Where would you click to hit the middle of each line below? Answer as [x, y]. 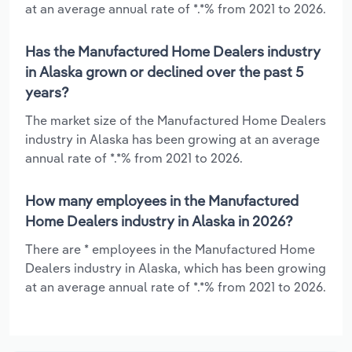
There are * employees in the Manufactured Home [170, 249]
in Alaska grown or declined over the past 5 [164, 71]
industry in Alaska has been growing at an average [172, 139]
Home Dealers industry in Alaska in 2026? [159, 221]
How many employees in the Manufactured [162, 200]
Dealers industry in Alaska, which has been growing [176, 268]
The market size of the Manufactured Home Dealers [176, 120]
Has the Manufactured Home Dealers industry [173, 51]
